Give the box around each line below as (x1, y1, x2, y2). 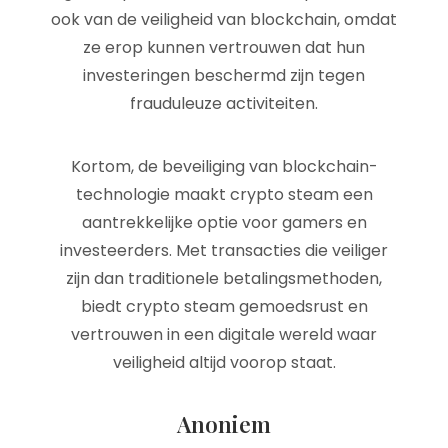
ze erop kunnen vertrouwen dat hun (83, 36, 365, 59)
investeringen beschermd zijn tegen (83, 64, 365, 87)
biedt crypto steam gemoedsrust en (80, 295, 368, 318)
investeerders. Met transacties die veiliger (60, 239, 388, 262)
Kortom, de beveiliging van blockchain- (70, 155, 378, 178)
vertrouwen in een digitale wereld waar (71, 323, 377, 346)
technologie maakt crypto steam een (75, 183, 373, 206)
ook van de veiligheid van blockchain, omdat (51, 8, 397, 31)
